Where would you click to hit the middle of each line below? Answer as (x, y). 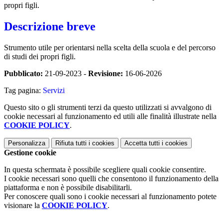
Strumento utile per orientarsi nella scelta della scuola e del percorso (110, 47)
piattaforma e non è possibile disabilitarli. (68, 187)
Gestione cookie (30, 152)
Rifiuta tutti (71, 143)
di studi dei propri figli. (40, 56)
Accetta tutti (142, 143)
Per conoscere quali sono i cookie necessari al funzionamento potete (110, 196)
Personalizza (27, 143)
